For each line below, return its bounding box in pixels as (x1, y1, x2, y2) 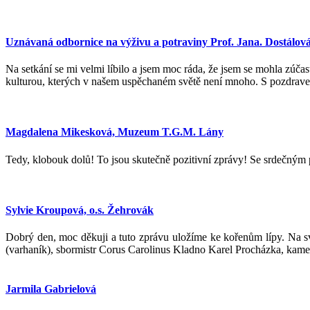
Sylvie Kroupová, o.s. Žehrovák (6, 203, 154, 216)
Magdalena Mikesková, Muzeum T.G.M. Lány (6, 126, 224, 138)
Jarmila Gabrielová (6, 283, 96, 295)
